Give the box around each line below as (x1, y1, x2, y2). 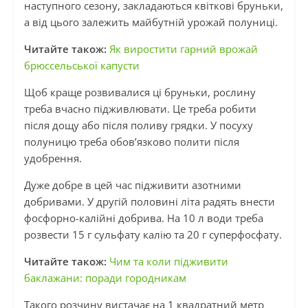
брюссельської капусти (23, 58, 140, 73)
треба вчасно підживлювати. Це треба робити (23, 102, 256, 116)
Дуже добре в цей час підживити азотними (23, 178, 241, 192)
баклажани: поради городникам (23, 271, 186, 285)
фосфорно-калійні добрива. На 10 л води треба (23, 211, 263, 225)
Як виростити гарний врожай (109, 42, 258, 56)
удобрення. (23, 151, 82, 166)
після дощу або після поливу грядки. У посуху (23, 118, 253, 133)
